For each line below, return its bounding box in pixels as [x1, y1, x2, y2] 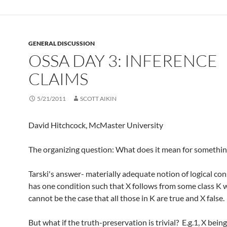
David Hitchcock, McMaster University [28, 120, 163, 130]
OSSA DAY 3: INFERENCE [28, 50, 217, 71]
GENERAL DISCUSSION [28, 40, 95, 47]
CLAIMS [28, 68, 88, 89]
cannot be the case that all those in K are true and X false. [28, 193, 224, 203]
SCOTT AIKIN [80, 95, 117, 102]
